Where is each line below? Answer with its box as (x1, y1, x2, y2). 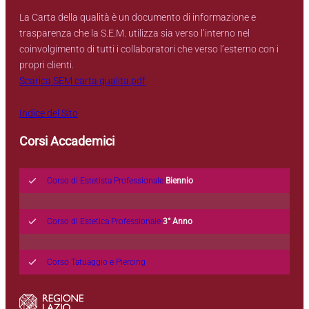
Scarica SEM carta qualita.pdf (19, 75, 146, 87)
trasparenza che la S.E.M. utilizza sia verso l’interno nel (19, 28, 250, 39)
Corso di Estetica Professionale (47, 216, 161, 226)
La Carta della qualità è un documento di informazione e (19, 12, 256, 23)
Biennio (166, 175, 193, 186)
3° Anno (163, 216, 192, 226)
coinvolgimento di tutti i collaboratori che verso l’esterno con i (19, 43, 279, 55)
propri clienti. (19, 59, 76, 71)
